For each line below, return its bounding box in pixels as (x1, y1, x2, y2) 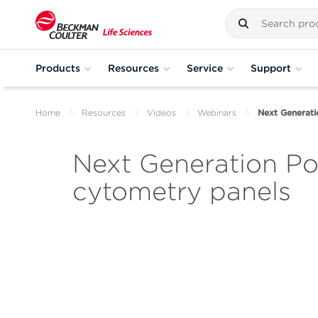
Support (251, 62, 291, 74)
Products (35, 62, 80, 74)
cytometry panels (72, 175, 291, 207)
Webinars (197, 107, 236, 118)
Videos (147, 107, 176, 118)
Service (187, 62, 223, 74)
